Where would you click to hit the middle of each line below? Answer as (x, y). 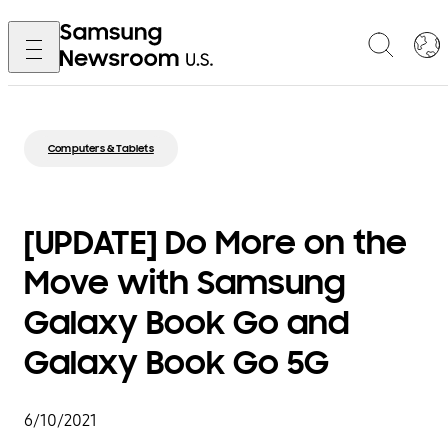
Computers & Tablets (101, 148)
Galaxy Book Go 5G (176, 363)
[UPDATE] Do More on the (215, 243)
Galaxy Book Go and (186, 323)
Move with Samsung (185, 283)
